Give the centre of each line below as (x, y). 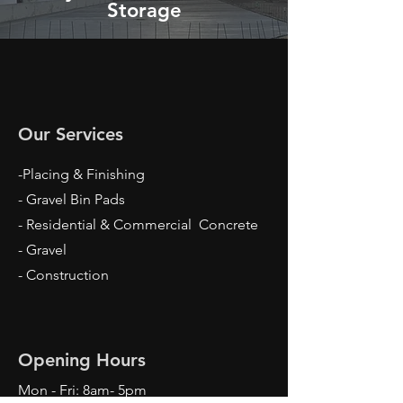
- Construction (63, 275)
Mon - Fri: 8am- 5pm (82, 390)
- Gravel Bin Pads (72, 199)
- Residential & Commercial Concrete (140, 224)
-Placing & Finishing (81, 174)
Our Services (71, 134)
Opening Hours (82, 360)
